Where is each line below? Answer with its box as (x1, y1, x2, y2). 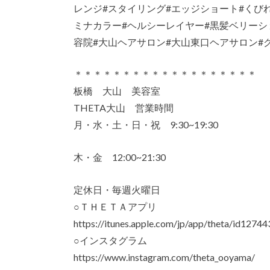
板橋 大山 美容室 (74, 85, 160, 97)
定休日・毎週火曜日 (74, 183, 160, 195)
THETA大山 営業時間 (74, 102, 174, 114)
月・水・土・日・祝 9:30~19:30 (74, 119, 218, 131)
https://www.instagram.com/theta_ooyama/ (74, 251, 255, 263)
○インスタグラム (74, 234, 147, 246)
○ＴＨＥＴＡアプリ (74, 200, 157, 212)
